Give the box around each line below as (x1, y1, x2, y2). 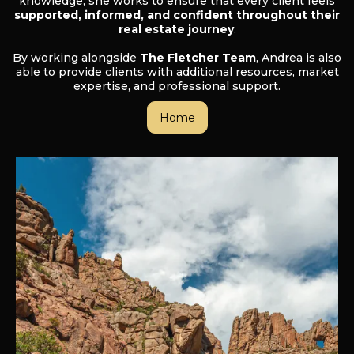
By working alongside (13, 50, 140, 65)
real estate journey (118, 21, 234, 36)
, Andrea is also (256, 50, 341, 65)
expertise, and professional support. (73, 78, 281, 93)
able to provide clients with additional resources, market (15, 64, 339, 79)
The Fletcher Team (140, 50, 256, 65)
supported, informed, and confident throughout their (14, 7, 340, 22)
